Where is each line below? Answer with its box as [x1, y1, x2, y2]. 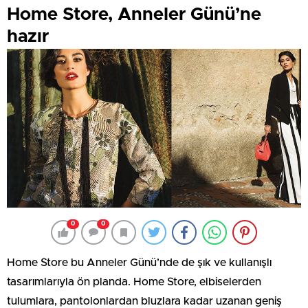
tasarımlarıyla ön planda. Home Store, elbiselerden [7, 276, 261, 287]
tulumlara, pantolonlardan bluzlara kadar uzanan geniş [7, 296, 282, 307]
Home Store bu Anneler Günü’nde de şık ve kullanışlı [7, 257, 272, 268]
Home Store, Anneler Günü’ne [7, 5, 261, 23]
